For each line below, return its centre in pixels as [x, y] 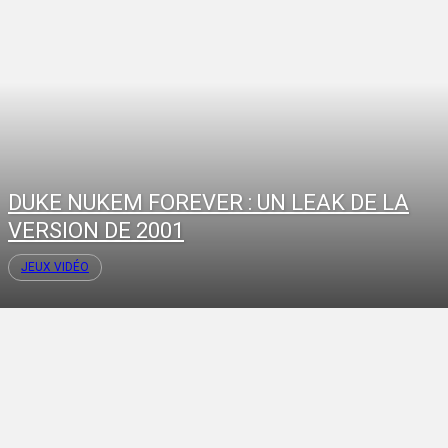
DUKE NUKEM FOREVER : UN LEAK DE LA [208, 203]
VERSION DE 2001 [96, 231]
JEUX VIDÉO [55, 267]
